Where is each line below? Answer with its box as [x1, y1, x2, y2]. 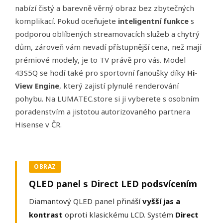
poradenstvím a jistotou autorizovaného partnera [15, 107, 190, 117]
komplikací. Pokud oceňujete [15, 16, 118, 26]
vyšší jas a [142, 196, 180, 207]
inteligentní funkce [118, 16, 189, 26]
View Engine [15, 81, 59, 91]
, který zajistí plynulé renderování [59, 81, 179, 91]
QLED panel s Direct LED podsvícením [29, 178, 197, 190]
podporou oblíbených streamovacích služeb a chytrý [15, 29, 200, 39]
